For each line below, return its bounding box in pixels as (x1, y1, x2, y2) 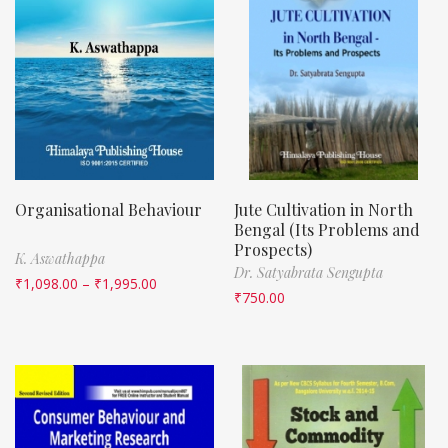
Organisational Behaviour (15, 198, 202, 220)
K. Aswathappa (15, 248, 105, 268)
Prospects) (234, 238, 312, 260)
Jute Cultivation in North (234, 198, 413, 220)
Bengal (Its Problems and (234, 218, 420, 240)
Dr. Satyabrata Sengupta (234, 262, 383, 282)
